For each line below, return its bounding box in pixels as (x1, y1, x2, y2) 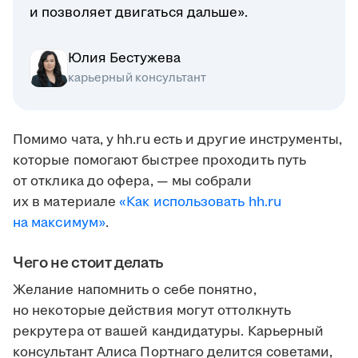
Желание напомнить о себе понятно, (13, 280, 257, 300)
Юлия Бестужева (68, 49, 181, 69)
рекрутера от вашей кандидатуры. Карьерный (13, 322, 324, 342)
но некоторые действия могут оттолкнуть (13, 301, 292, 321)
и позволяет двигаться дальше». (30, 3, 249, 23)
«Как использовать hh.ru (119, 193, 282, 213)
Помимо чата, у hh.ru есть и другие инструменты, (13, 130, 342, 150)
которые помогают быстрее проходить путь (13, 151, 307, 171)
